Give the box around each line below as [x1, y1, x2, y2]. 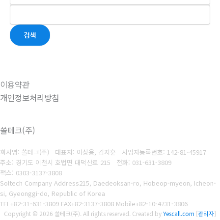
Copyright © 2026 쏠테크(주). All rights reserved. [4, 209, 132, 218]
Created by [132, 209, 163, 218]
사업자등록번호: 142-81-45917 [122, 147, 206, 157]
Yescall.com [163, 209, 194, 218]
